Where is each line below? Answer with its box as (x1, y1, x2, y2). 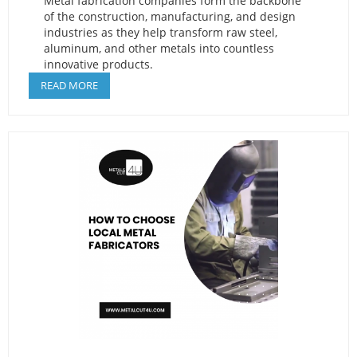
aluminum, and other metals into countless (43, 40, 274, 56)
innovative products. (43, 56, 153, 72)
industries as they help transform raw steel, (43, 24, 277, 40)
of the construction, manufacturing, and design (43, 8, 296, 24)
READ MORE (41, 77, 98, 92)
